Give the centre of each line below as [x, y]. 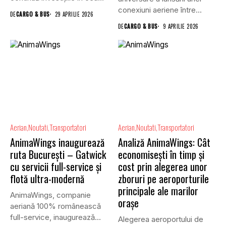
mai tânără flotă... [40, 9]
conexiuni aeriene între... [160, 10]
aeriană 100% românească [55, 206]
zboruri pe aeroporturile [163, 179]
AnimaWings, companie [50, 195]
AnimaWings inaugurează [57, 143]
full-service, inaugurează [52, 217]
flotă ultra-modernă [47, 179]
